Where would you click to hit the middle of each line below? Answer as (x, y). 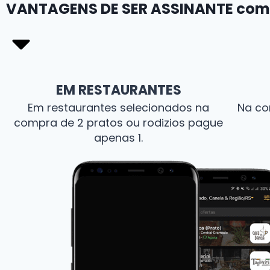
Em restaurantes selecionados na (119, 108)
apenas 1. (119, 138)
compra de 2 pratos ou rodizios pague (119, 123)
